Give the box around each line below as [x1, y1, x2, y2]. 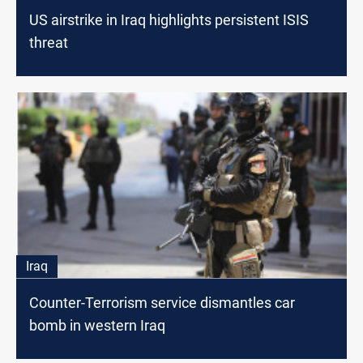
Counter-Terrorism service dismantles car [29, 293, 295, 311]
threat [29, 34, 68, 52]
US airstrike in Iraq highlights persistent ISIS [29, 11, 309, 29]
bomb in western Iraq [29, 316, 165, 334]
